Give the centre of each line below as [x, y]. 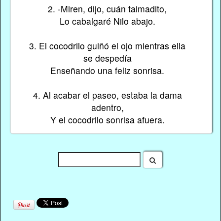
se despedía [107, 58]
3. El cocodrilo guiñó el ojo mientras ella [108, 46]
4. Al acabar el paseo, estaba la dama [107, 95]
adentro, [107, 108]
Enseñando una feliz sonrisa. [108, 71]
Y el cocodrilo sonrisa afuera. [107, 120]
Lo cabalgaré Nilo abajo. [107, 21]
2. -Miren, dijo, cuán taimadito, [108, 9]
